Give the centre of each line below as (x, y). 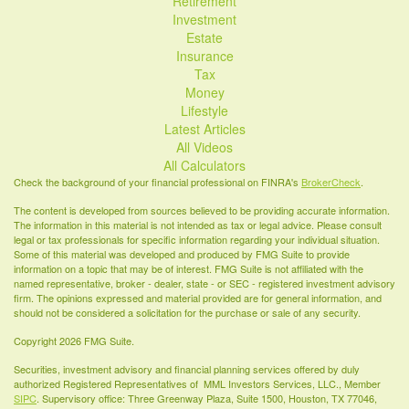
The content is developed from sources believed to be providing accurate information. (202, 210)
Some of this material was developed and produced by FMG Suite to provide (182, 254)
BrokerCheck (331, 182)
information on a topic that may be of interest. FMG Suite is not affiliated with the (189, 269)
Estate (204, 38)
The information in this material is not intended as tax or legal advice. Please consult (198, 225)
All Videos (204, 147)
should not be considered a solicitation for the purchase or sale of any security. (187, 313)
